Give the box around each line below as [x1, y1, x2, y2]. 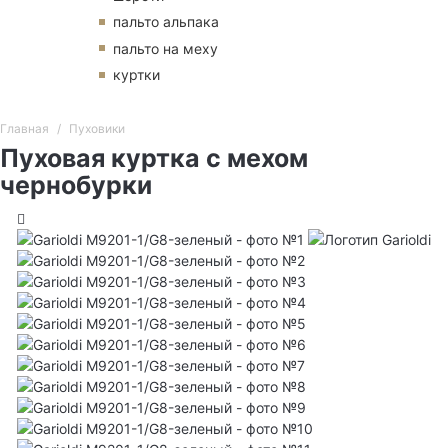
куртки [113, 66, 160, 84]
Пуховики [68, 121, 125, 137]
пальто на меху [113, 39, 218, 57]
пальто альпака [113, 13, 219, 31]
